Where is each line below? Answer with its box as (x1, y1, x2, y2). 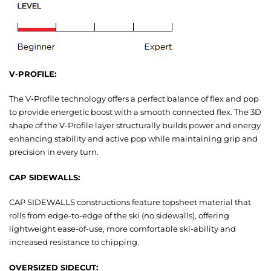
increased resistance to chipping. (9, 237, 139, 247)
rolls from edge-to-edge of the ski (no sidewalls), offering (9, 211, 229, 221)
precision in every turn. (9, 147, 99, 157)
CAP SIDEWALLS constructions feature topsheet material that (9, 197, 251, 207)
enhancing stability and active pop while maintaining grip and (9, 134, 258, 144)
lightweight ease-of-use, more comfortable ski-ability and (9, 224, 236, 234)
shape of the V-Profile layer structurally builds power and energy (9, 120, 261, 131)
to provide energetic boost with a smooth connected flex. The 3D (9, 107, 261, 117)
